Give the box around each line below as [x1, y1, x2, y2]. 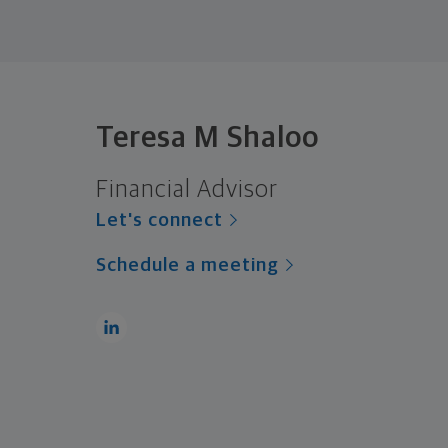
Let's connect [96, 210, 223, 230]
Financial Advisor [96, 177, 278, 202]
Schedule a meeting [96, 255, 279, 275]
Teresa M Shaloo [96, 122, 319, 153]
